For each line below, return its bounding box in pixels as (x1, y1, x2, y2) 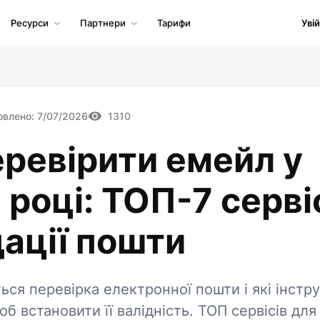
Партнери (80, 17, 126, 29)
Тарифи (157, 17, 191, 29)
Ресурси (11, 17, 49, 29)
